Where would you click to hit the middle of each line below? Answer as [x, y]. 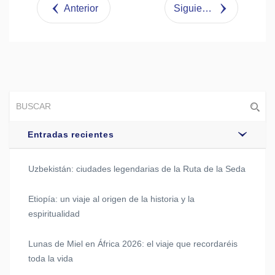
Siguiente [207, 9]
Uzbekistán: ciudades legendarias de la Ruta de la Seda [137, 169]
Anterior [81, 9]
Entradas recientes [71, 135]
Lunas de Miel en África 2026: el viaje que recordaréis [133, 244]
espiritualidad [54, 214]
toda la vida [51, 259]
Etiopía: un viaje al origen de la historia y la [111, 199]
